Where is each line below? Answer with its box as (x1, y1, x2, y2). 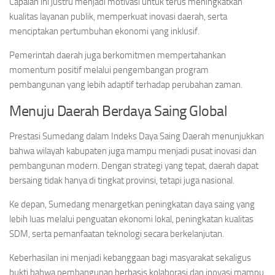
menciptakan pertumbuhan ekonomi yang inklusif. (9, 26, 199, 37)
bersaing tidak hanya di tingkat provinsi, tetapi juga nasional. (9, 175, 234, 186)
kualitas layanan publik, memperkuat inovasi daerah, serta (9, 11, 227, 22)
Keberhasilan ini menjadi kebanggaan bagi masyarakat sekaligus (9, 252, 251, 263)
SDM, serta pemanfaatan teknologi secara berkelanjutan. (9, 228, 224, 239)
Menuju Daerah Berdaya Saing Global (9, 102, 227, 120)
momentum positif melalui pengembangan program (9, 64, 209, 76)
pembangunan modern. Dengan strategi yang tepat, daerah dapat (9, 160, 258, 171)
